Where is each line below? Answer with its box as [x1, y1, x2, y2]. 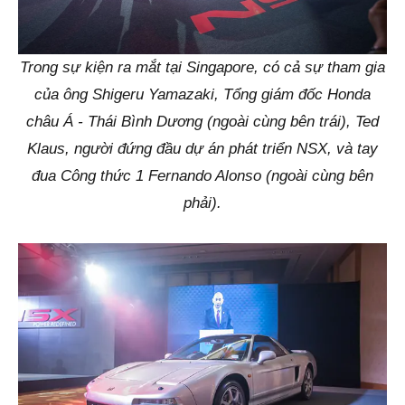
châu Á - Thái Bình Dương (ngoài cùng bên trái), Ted [26, 112, 379, 130]
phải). [184, 193, 221, 212]
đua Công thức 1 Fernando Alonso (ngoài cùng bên [32, 166, 373, 184]
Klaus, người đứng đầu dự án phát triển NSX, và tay [27, 139, 378, 157]
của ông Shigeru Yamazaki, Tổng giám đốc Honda [34, 85, 371, 103]
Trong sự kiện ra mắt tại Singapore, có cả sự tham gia [20, 58, 385, 76]
